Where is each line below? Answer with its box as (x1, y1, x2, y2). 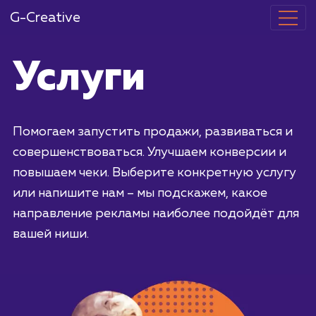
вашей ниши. (14, 253, 99, 268)
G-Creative (11, 12, 90, 28)
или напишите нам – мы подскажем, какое (14, 207, 298, 222)
